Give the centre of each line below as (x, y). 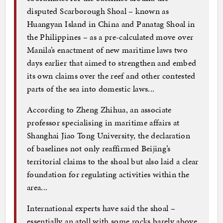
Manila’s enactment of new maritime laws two (108, 50)
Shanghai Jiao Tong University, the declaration (109, 135)
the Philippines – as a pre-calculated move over (110, 37)
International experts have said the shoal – (101, 208)
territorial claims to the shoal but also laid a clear (113, 161)
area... (37, 187)
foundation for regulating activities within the (108, 174)
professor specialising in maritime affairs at (103, 122)
